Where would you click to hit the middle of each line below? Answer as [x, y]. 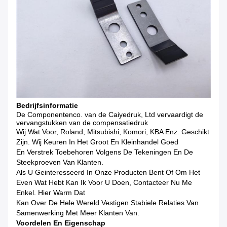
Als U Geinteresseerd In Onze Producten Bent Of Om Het [108, 173]
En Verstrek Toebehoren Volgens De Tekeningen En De [105, 152]
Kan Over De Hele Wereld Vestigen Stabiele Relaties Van [107, 203]
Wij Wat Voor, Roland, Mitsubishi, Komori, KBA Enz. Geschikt [113, 132]
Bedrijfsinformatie [47, 106]
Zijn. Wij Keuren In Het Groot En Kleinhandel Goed [97, 142]
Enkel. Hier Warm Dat [51, 193]
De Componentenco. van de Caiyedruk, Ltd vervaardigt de [110, 115]
